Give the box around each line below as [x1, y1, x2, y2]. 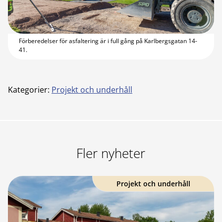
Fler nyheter [76, 144, 146, 162]
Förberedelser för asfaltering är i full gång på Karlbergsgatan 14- [19, 36, 197, 45]
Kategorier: [8, 84, 50, 95]
